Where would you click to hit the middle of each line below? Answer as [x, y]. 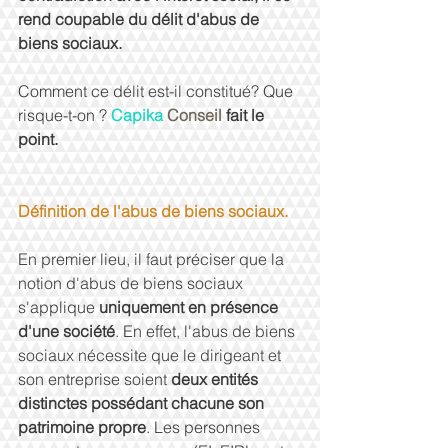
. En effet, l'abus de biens [207, 331]
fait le [245, 115]
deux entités [216, 379]
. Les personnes [205, 427]
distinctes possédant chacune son [143, 403]
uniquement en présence [190, 307]
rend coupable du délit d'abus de [140, 19]
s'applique [58, 307]
